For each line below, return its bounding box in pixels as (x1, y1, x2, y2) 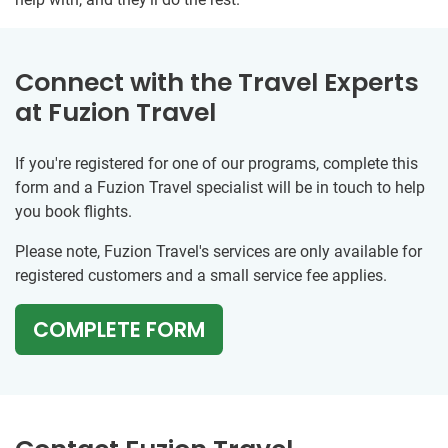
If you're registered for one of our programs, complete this (15, 154, 418, 173)
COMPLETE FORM (33, 315, 205, 344)
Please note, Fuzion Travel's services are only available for (15, 242, 422, 261)
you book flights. (15, 202, 132, 221)
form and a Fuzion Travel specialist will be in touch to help (15, 178, 425, 197)
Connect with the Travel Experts (15, 65, 419, 100)
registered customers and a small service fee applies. (15, 266, 387, 285)
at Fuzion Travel (15, 95, 216, 130)
